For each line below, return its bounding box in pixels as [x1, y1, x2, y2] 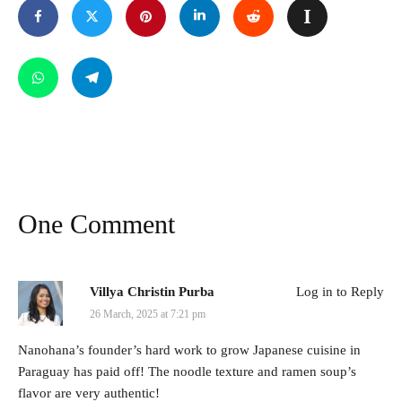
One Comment [18, 208, 175, 239]
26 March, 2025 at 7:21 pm [90, 307, 205, 320]
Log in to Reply [296, 284, 384, 299]
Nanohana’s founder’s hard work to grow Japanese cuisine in [18, 342, 361, 357]
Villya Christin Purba [90, 284, 214, 299]
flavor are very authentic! [18, 385, 160, 400]
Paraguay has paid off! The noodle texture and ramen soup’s [18, 363, 356, 379]
